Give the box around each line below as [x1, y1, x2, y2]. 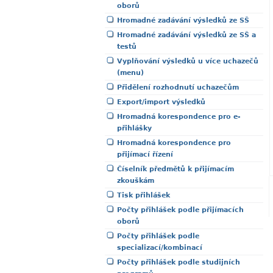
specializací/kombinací [117, 244, 202, 252]
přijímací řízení [117, 151, 173, 158]
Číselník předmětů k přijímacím [117, 165, 234, 173]
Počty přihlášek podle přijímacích [117, 206, 244, 214]
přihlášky [117, 124, 152, 132]
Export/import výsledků [117, 98, 205, 106]
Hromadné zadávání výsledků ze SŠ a [117, 31, 256, 39]
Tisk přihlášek [117, 191, 170, 199]
